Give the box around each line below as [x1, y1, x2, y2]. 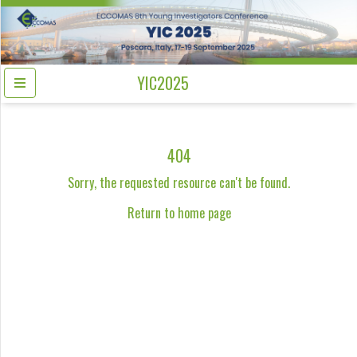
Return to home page [127, 203, 231, 223]
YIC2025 [137, 71, 189, 96]
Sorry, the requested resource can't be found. [68, 173, 290, 193]
